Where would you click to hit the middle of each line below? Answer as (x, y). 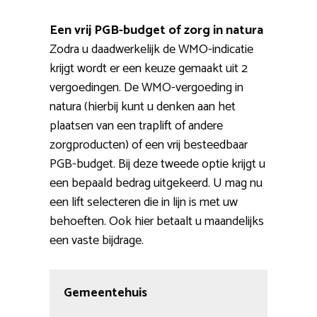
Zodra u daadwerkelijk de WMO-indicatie (151, 50)
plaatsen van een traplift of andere (136, 126)
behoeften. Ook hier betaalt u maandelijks (157, 222)
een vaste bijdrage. (97, 241)
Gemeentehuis (105, 293)
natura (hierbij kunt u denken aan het (143, 107)
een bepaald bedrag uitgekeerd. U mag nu (156, 184)
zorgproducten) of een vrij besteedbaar (149, 145)
